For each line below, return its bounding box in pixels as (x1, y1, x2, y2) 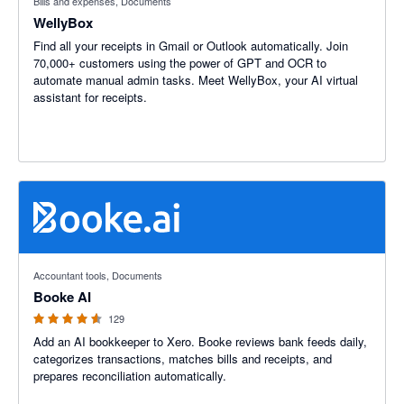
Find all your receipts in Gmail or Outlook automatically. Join (33, 37, 326, 54)
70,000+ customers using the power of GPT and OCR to (33, 54, 326, 71)
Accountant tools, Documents (33, 268, 162, 282)
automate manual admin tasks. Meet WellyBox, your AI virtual (33, 71, 358, 88)
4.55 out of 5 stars (19, 253, 115, 271)
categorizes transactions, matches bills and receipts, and (33, 350, 332, 367)
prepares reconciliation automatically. (33, 367, 226, 384)
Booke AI (33, 287, 91, 307)
